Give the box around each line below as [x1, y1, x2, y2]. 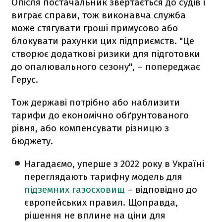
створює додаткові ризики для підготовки [11, 48, 200, 59]
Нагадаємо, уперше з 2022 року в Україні [24, 158, 205, 169]
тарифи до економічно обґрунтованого [11, 109, 189, 121]
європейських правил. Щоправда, [24, 196, 178, 208]
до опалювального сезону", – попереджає [11, 60, 200, 72]
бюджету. [11, 135, 53, 147]
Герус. [11, 73, 38, 85]
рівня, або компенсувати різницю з [11, 122, 169, 134]
